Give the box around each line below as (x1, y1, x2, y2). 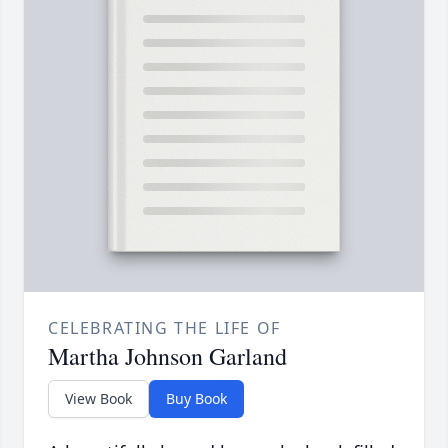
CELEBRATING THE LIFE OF (48, 317, 281, 340)
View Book (65, 389, 132, 409)
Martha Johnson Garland (48, 340, 287, 373)
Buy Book (166, 389, 227, 409)
